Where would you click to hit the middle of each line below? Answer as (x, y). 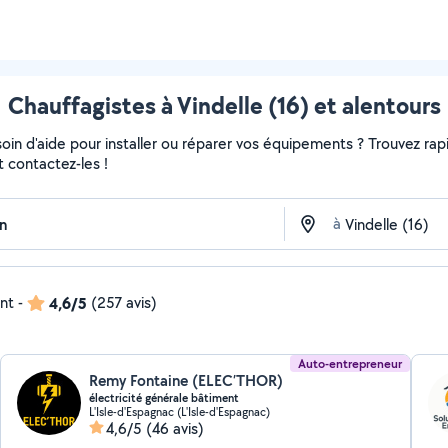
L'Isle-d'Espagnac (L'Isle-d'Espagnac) (180, 411)
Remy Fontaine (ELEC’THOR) (186, 380)
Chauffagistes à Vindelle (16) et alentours (224, 105)
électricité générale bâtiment (164, 398)
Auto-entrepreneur (349, 363)
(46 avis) (175, 428)
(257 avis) (124, 302)
